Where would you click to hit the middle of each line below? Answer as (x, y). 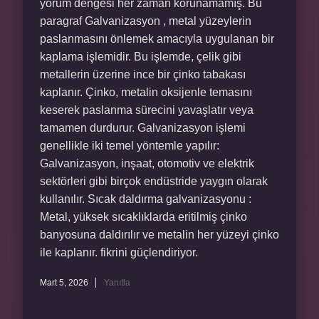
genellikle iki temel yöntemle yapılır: (130, 146)
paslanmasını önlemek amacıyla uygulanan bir (157, 39)
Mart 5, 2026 (64, 283)
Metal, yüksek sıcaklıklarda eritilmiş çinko (143, 217)
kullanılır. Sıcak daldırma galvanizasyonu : (146, 199)
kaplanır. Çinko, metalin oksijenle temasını (146, 92)
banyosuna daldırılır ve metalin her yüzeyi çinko (159, 235)
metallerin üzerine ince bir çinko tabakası (143, 74)
